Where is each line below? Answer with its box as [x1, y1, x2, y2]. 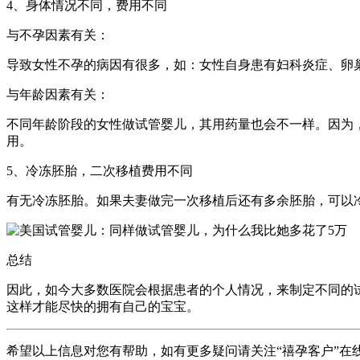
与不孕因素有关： [6, 28, 109, 43]
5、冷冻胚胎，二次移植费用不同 [6, 164, 193, 178]
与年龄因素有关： [6, 88, 109, 102]
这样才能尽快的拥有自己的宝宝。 [6, 300, 199, 314]
